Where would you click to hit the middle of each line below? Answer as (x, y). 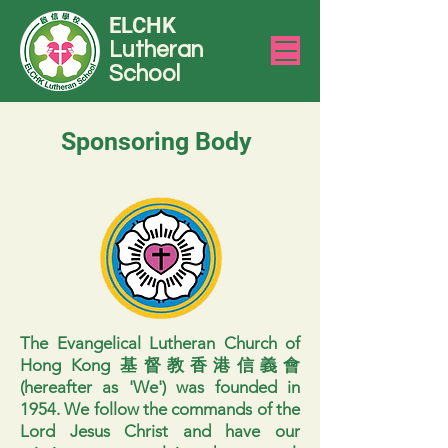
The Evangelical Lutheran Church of (160, 343)
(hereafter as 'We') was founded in (160, 387)
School (144, 74)
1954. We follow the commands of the (160, 409)
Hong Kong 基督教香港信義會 (160, 365)
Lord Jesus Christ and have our (160, 431)
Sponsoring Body (156, 141)
